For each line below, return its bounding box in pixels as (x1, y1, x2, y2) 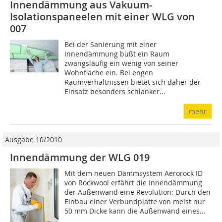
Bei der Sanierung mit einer (64, 40, 157, 50)
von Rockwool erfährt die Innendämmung (64, 178, 203, 188)
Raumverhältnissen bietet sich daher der (64, 77, 201, 87)
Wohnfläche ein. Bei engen (64, 68, 154, 78)
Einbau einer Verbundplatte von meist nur (64, 197, 206, 207)
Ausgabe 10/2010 (5, 135, 62, 145)
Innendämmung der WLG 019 (10, 151, 150, 165)
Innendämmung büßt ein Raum (64, 49, 170, 59)
